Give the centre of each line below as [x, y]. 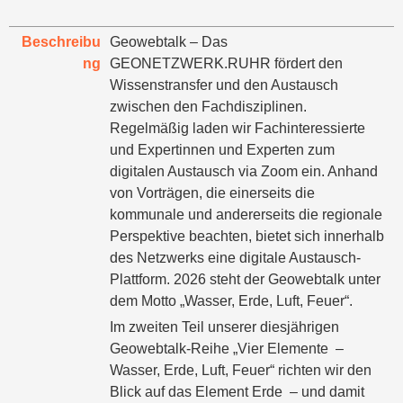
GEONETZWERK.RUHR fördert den [226, 63]
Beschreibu [61, 42]
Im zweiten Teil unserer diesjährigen [224, 327]
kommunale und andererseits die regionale [246, 215]
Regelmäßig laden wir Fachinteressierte [237, 128]
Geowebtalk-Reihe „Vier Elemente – [227, 349]
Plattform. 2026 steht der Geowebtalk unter [245, 279]
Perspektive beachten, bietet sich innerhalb [247, 236]
